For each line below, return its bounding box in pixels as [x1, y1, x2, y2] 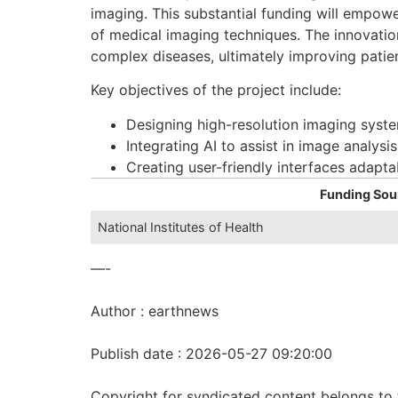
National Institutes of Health [98, 219, 265, 235]
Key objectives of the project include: [91, 81, 341, 99]
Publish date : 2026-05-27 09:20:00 [91, 344, 332, 362]
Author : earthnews [91, 301, 219, 320]
